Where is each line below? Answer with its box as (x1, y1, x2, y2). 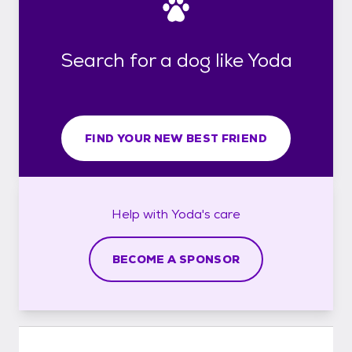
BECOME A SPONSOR (112, 251, 240, 266)
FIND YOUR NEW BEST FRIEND (85, 130, 267, 145)
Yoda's (171, 205, 211, 222)
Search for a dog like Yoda (60, 47, 292, 72)
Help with (112, 205, 171, 222)
